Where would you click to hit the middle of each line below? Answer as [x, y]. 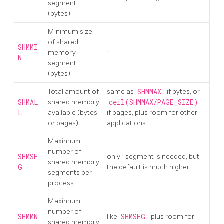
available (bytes [73, 112]
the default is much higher [148, 167]
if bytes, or [183, 91]
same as [121, 91]
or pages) [63, 123]
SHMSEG [135, 217]
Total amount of [73, 91]
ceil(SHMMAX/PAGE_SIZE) [153, 102]
